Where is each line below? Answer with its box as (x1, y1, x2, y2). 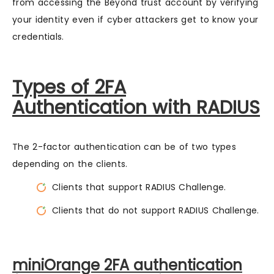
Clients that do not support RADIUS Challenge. (52, 204, 259, 217)
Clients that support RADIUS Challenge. (52, 181, 226, 193)
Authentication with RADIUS (12, 95, 260, 120)
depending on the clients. (12, 158, 128, 170)
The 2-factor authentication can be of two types (12, 141, 237, 153)
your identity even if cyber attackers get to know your (12, 13, 259, 26)
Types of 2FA (12, 75, 126, 100)
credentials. (12, 31, 64, 43)
